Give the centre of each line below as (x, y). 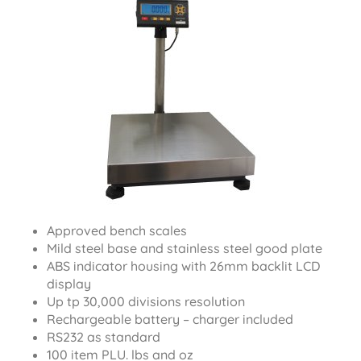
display (69, 283)
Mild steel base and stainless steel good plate (185, 248)
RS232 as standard (104, 336)
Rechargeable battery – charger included (170, 319)
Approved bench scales (117, 230)
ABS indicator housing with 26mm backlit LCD (183, 266)
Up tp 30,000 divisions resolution (146, 301)
